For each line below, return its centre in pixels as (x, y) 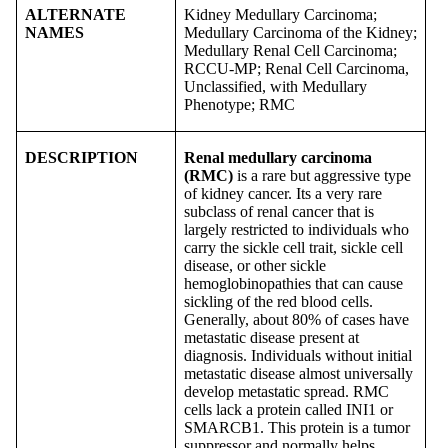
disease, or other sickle (255, 265)
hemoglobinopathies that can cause (293, 283)
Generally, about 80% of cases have (296, 319)
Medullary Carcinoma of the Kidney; (300, 32)
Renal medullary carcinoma (278, 157)
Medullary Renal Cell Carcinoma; (290, 50)
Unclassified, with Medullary (275, 86)
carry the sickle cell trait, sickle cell (293, 247)
